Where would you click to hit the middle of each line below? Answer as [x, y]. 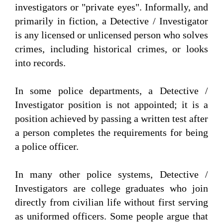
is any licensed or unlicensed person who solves [111, 35]
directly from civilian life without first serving [111, 202]
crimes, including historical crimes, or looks [111, 49]
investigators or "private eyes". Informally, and [111, 7]
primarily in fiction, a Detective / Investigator [111, 21]
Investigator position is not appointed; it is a [111, 105]
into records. [42, 63]
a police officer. [48, 147]
